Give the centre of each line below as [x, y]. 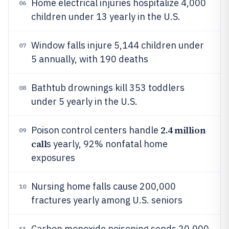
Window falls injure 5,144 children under [118, 45]
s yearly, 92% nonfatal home [107, 144]
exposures [53, 158]
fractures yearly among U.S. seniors [107, 200]
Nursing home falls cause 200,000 [104, 186]
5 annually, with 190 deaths [90, 59]
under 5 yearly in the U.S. [84, 101]
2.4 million [183, 130]
